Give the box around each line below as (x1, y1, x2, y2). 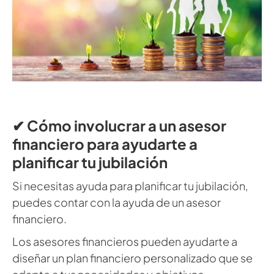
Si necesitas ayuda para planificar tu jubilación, (12, 179, 248, 193)
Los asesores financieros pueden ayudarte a (12, 234, 237, 248)
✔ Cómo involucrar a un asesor (12, 116, 226, 135)
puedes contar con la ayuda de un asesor (12, 195, 221, 209)
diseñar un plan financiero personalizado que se (12, 251, 253, 265)
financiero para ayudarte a (12, 135, 198, 153)
